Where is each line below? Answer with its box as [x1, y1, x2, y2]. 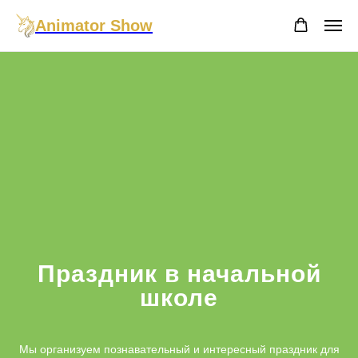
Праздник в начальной [37, 261, 321, 287]
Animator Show [35, 17, 153, 34]
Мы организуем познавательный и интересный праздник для [18, 343, 340, 356]
